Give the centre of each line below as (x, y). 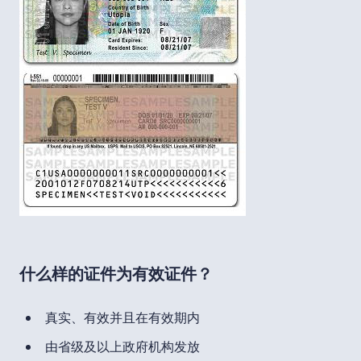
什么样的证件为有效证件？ (116, 273)
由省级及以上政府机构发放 (122, 346)
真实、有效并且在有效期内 (122, 317)
